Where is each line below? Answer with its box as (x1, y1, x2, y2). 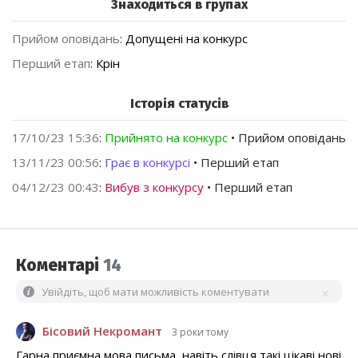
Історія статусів (129, 96, 229, 112)
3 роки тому (172, 325, 229, 340)
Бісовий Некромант (42, 323, 162, 340)
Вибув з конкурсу (105, 179, 204, 196)
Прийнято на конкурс (105, 129, 228, 146)
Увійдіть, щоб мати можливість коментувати (42, 284, 269, 300)
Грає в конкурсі (105, 154, 190, 171)
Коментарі (16, 255, 103, 276)
